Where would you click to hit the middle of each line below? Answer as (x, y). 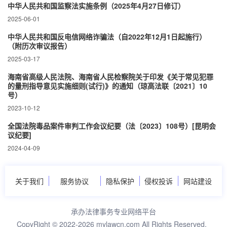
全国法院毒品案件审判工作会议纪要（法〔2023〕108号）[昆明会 (112, 126)
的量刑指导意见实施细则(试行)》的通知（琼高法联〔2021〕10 (107, 86)
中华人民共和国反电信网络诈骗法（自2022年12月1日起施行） (107, 36)
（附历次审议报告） (40, 46)
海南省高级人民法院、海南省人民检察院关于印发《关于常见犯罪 (110, 77)
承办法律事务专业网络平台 (113, 211)
